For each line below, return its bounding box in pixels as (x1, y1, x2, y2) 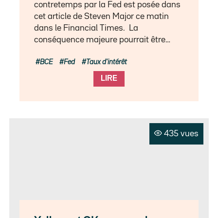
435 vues (164, 129, 199, 138)
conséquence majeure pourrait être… (34, 36, 171, 44)
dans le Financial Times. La (34, 24, 139, 32)
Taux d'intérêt (86, 58, 127, 65)
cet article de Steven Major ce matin (34, 12, 169, 20)
